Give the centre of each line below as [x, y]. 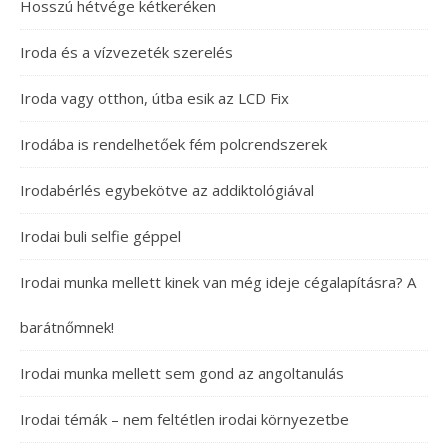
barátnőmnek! [67, 327]
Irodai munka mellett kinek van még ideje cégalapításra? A [218, 282]
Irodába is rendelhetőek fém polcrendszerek [173, 144]
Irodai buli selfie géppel [100, 236]
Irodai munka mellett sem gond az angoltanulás [182, 373]
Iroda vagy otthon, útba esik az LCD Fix [154, 98]
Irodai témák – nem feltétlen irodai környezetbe [184, 419]
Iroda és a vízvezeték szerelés [126, 52]
